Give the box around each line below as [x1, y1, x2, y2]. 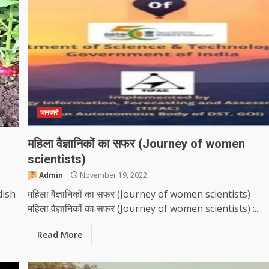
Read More [37, 229, 83, 240]
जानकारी [40, 108, 59, 116]
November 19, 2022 [78, 170, 148, 180]
